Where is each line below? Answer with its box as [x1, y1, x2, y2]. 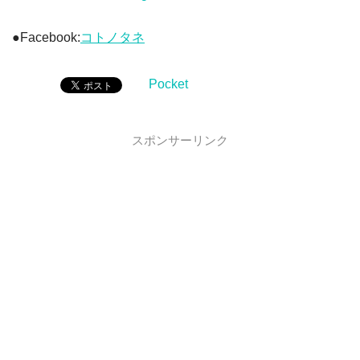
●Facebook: [12, 31, 80, 45]
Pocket [149, 77, 188, 92]
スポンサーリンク [132, 133, 228, 149]
